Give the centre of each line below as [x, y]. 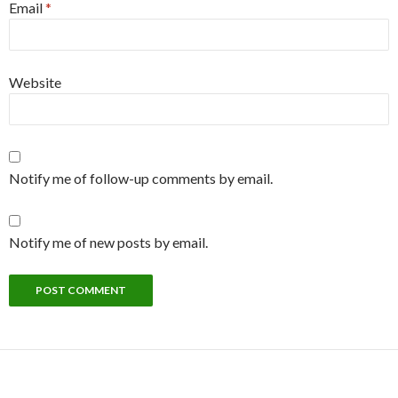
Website [35, 82]
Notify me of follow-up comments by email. [141, 178]
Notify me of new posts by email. [108, 242]
